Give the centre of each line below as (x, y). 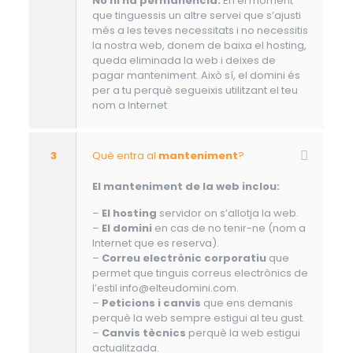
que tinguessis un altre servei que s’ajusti (196, 16)
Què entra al (125, 156)
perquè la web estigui (243, 333)
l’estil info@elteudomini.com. (165, 288)
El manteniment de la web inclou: (186, 187)
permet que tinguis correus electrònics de (200, 273)
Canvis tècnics (143, 333)
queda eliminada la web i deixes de (184, 61)
